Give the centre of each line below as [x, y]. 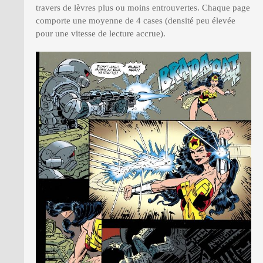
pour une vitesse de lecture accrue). [101, 34]
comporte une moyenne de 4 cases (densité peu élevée [136, 21]
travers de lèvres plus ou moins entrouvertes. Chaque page [143, 8]
